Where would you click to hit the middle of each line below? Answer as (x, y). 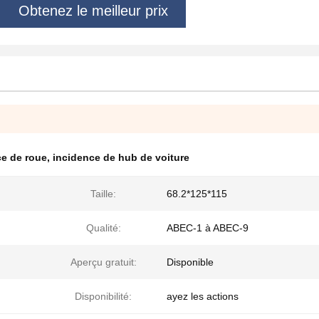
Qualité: (103, 228)
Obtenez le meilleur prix (93, 10)
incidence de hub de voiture (121, 157)
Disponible (190, 262)
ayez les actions (203, 296)
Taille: (103, 194)
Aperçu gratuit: (103, 262)
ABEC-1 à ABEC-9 (208, 228)
